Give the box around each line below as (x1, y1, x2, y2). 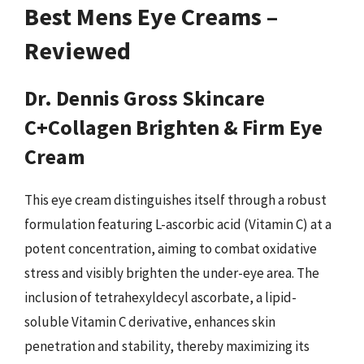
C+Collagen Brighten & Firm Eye (24, 113, 323, 141)
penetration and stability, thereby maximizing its (24, 336, 310, 355)
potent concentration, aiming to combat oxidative (24, 239, 317, 258)
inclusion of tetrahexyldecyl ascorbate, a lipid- (24, 288, 297, 306)
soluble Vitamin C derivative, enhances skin (24, 312, 275, 331)
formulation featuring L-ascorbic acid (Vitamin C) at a (24, 214, 331, 233)
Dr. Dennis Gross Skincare (24, 84, 265, 111)
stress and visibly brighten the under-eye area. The (24, 263, 319, 282)
